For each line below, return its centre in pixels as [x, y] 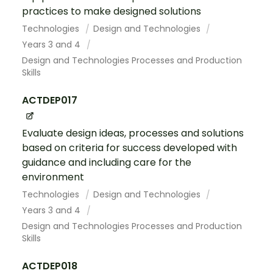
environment [53, 177]
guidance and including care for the [107, 162]
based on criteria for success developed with [129, 147]
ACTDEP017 [50, 100]
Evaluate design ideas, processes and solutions [133, 133]
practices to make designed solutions [112, 11]
